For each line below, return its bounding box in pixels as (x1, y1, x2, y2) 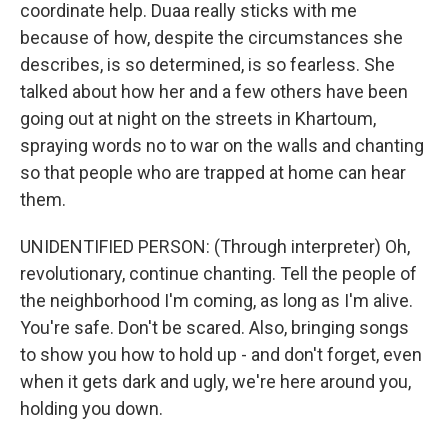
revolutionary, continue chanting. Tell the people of (20, 263, 417, 284)
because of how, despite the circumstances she (20, 27, 403, 48)
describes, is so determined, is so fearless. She (20, 54, 395, 75)
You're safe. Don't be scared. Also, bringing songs (20, 317, 409, 338)
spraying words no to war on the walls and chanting (20, 135, 424, 156)
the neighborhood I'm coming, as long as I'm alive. (20, 290, 413, 311)
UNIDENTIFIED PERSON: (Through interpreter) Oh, (20, 236, 410, 257)
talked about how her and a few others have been (20, 81, 408, 102)
